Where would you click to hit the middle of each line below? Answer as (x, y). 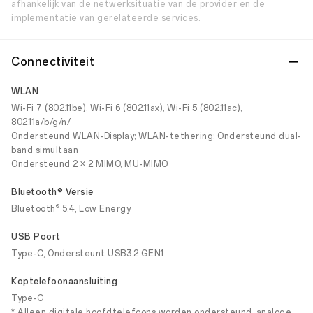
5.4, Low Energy (95, 209)
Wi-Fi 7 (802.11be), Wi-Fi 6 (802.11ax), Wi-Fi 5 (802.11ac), (127, 108)
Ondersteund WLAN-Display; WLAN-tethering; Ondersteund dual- (156, 136)
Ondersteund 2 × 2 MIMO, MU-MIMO (90, 164)
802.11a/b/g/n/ (41, 122)
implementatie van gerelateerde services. (105, 18)
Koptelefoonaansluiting (64, 282)
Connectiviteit (53, 62)
